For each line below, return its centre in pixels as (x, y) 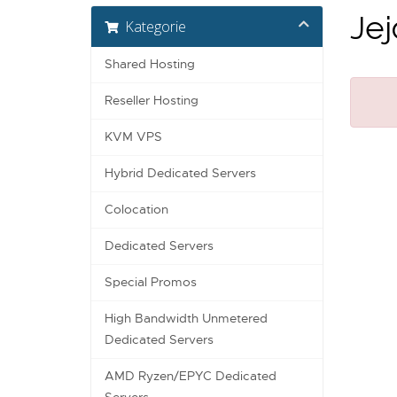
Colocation (136, 210)
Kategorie (152, 27)
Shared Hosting (150, 65)
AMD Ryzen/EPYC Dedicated (191, 377)
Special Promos (151, 283)
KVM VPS (133, 137)
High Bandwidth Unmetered (186, 319)
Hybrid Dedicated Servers (180, 174)
